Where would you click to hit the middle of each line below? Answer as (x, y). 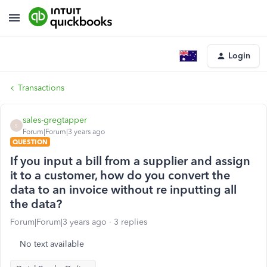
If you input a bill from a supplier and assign (130, 161)
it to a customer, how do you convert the (120, 175)
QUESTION (30, 142)
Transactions (41, 88)
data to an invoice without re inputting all (123, 190)
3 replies (131, 222)
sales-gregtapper (55, 120)
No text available (52, 244)
